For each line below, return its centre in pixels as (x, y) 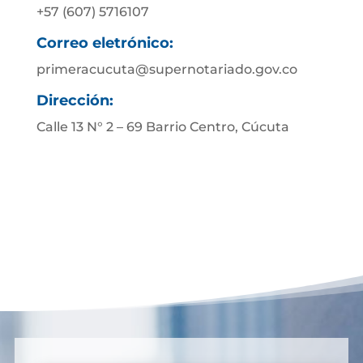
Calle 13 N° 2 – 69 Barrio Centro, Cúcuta (162, 127)
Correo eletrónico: (105, 43)
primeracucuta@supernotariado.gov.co (167, 69)
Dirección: (75, 100)
